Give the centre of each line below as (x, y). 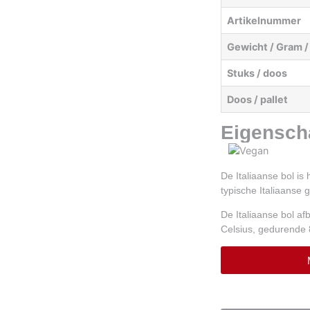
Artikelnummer (264, 20)
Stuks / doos (257, 73)
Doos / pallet (257, 99)
